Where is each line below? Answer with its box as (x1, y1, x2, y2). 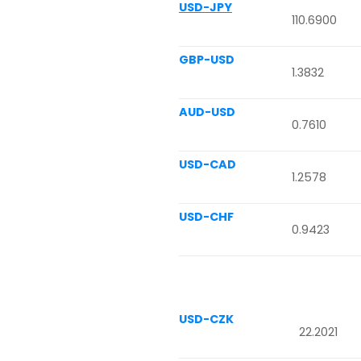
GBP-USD (179, 51, 234, 68)
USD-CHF (179, 208, 234, 225)
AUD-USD (179, 103, 235, 120)
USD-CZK (179, 310, 234, 327)
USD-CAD (179, 156, 236, 172)
